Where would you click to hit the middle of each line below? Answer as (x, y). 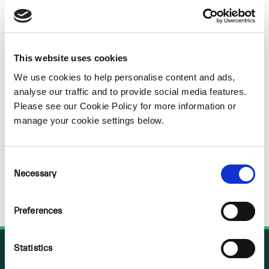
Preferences (38, 211)
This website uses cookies (71, 58)
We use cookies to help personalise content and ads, (125, 77)
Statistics (33, 248)
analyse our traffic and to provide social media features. (130, 91)
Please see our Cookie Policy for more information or (125, 106)
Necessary (35, 174)
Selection (23, 176)
